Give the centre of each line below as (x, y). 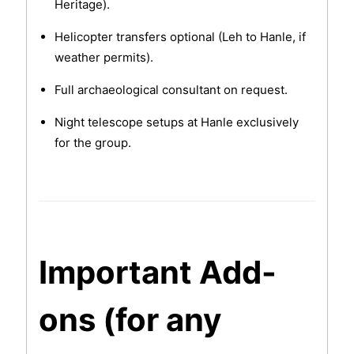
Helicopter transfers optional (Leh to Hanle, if (180, 37)
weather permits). (104, 58)
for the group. (92, 143)
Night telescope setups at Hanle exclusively (176, 122)
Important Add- (157, 273)
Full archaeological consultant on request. (171, 90)
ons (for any (130, 320)
